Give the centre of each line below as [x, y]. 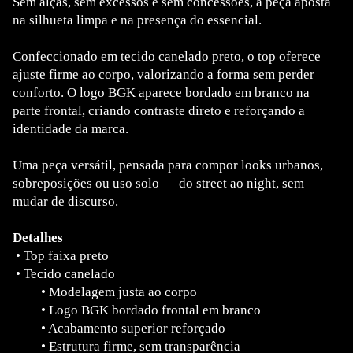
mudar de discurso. [65, 201]
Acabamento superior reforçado [137, 328]
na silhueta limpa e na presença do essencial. [137, 20]
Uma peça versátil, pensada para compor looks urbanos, [168, 165]
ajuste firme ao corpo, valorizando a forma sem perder [163, 74]
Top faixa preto [66, 255]
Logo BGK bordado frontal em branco [155, 310]
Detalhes [38, 237]
